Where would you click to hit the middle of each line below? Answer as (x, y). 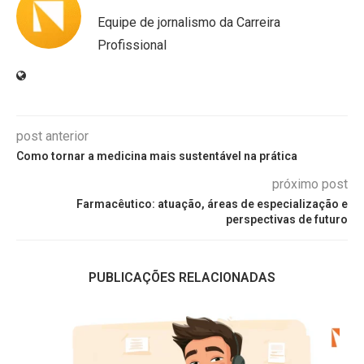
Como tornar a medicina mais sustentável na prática (157, 156)
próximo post (310, 184)
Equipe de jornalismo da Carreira (189, 22)
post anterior (52, 136)
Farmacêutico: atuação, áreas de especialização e (212, 204)
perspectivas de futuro (287, 219)
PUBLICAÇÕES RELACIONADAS (182, 277)
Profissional (132, 45)
